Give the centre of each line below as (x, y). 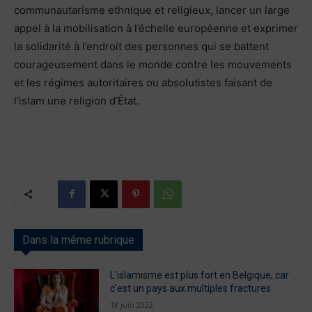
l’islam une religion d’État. (77, 100)
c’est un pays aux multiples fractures (191, 288)
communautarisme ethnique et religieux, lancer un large (152, 10)
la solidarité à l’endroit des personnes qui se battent (141, 46)
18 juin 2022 (132, 304)
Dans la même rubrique (78, 240)
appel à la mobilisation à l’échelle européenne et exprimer (156, 28)
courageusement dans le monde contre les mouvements (153, 64)
